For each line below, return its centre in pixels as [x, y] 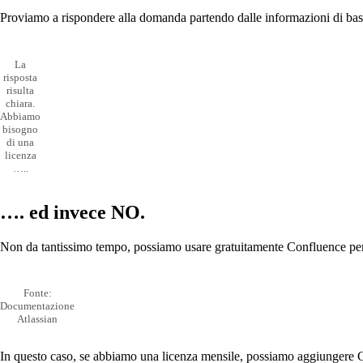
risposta [20, 77]
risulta [20, 90]
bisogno [20, 129]
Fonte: [37, 293]
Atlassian [37, 319]
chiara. [20, 103]
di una [20, 142]
